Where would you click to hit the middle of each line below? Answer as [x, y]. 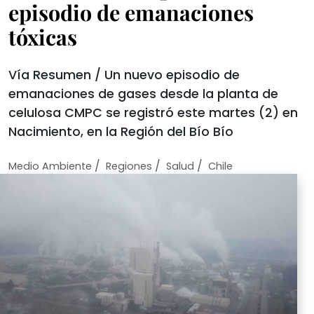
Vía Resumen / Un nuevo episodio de [124, 75]
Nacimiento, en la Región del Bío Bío [121, 132]
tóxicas [43, 37]
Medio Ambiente [50, 166]
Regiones [129, 166]
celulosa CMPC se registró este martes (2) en [153, 113]
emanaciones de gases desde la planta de [143, 94]
